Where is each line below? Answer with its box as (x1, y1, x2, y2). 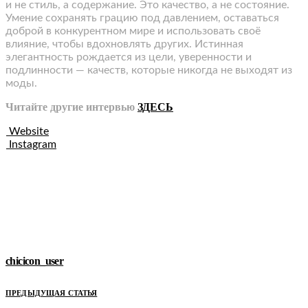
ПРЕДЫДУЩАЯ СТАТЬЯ (5, 288, 98, 297)
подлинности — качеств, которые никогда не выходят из (5, 64, 292, 76)
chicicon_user (5, 255, 64, 267)
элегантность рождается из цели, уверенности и (5, 51, 252, 63)
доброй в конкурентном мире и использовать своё (5, 25, 261, 36)
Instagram (9, 138, 56, 150)
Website (9, 125, 49, 137)
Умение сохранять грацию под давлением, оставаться (5, 12, 279, 23)
